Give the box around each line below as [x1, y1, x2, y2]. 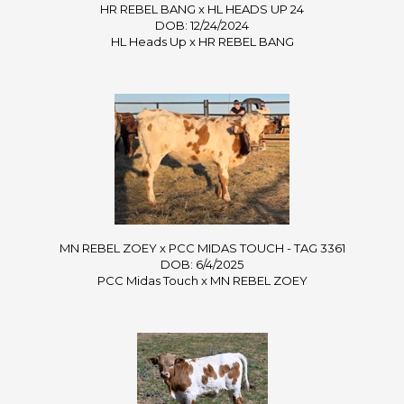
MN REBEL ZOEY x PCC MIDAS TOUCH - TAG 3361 [59, 240, 345, 255]
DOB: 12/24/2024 [155, 17, 249, 32]
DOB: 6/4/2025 [161, 256, 243, 271]
